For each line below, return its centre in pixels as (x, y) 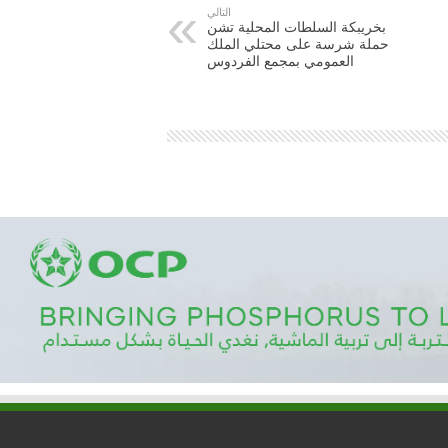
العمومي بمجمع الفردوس (280, 61)
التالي (219, 11)
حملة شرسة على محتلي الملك (298, 44)
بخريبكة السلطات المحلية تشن (296, 27)
